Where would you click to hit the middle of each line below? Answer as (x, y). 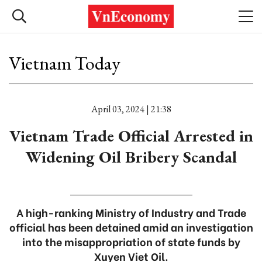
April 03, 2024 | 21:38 (131, 109)
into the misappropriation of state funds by (131, 241)
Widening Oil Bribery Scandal (131, 157)
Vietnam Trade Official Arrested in (131, 136)
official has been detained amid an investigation (131, 227)
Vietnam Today (65, 63)
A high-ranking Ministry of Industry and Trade (131, 212)
